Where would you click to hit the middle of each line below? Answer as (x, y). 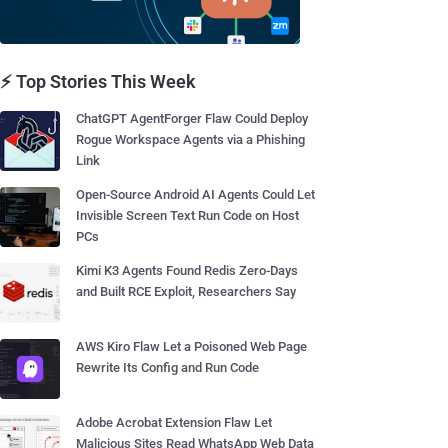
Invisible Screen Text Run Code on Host (187, 215)
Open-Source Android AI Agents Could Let (195, 194)
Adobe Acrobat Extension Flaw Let (174, 422)
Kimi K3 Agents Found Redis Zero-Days (187, 270)
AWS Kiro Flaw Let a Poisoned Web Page (191, 346)
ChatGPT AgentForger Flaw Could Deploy (192, 118)
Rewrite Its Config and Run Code (167, 367)
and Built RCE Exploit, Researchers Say (186, 291)
